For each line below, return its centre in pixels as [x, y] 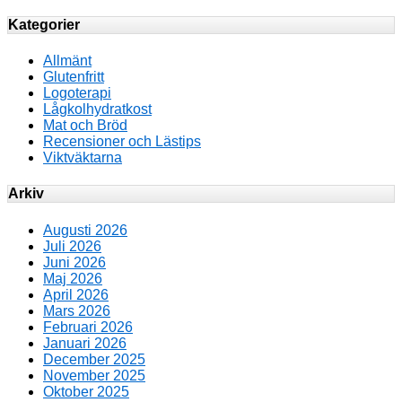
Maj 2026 [73, 278]
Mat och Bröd [85, 126]
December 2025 [94, 359]
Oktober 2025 [86, 391]
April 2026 [76, 294]
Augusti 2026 [85, 230]
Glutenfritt [74, 77]
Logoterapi [77, 93]
